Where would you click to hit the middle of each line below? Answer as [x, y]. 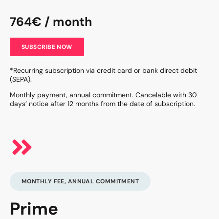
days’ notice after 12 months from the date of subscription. [102, 104]
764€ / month [51, 22]
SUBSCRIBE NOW [47, 47]
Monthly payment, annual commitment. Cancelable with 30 [103, 95]
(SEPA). [21, 79]
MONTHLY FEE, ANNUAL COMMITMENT [80, 181]
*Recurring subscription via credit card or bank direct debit [103, 70]
